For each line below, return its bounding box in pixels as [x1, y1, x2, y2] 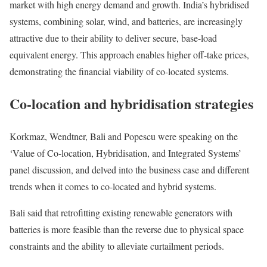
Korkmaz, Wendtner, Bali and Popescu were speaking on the [10, 130, 238, 143]
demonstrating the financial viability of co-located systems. [10, 64, 229, 77]
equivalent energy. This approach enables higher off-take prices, [10, 48, 249, 61]
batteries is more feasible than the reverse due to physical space [10, 223, 244, 236]
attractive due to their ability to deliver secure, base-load [10, 31, 217, 44]
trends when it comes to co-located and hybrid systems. [10, 180, 219, 193]
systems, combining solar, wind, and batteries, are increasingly [10, 14, 243, 27]
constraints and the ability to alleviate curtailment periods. [10, 240, 227, 253]
